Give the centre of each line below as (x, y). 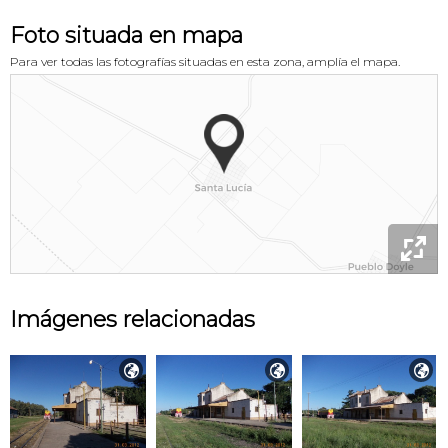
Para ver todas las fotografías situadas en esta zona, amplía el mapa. (205, 61)
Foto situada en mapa (126, 35)
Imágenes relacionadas (132, 319)
